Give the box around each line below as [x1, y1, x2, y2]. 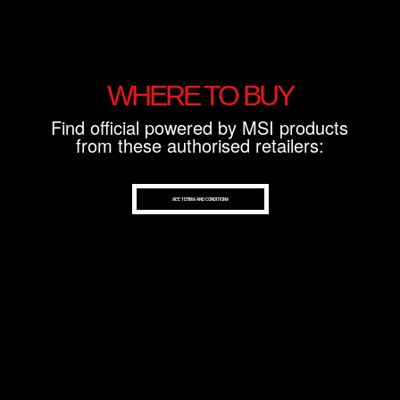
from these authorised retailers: [75, 132, 324, 159]
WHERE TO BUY [106, 79, 293, 112]
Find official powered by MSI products [51, 114, 349, 141]
